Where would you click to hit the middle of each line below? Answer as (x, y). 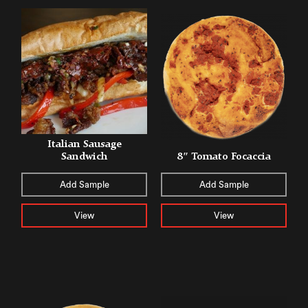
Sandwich (84, 156)
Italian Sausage (84, 144)
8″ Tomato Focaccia (224, 156)
